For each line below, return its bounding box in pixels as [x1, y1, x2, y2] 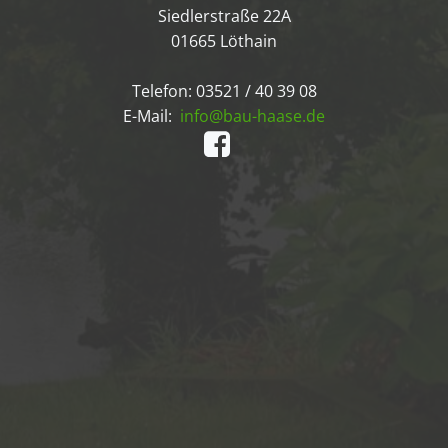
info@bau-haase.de [180, 105, 325, 127]
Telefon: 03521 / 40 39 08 [131, 80, 317, 102]
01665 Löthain [171, 30, 277, 52]
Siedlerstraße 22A [157, 5, 291, 27]
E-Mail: [123, 105, 180, 127]
